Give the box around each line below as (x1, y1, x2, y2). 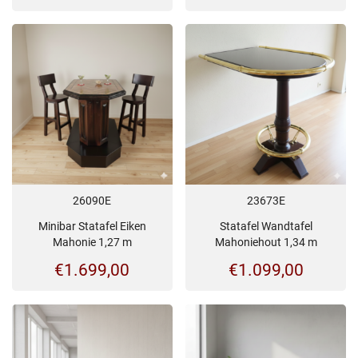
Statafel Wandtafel (219, 220, 312, 233)
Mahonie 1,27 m (52, 236, 132, 249)
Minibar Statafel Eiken (38, 220, 146, 233)
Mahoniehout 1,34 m (214, 236, 317, 249)
